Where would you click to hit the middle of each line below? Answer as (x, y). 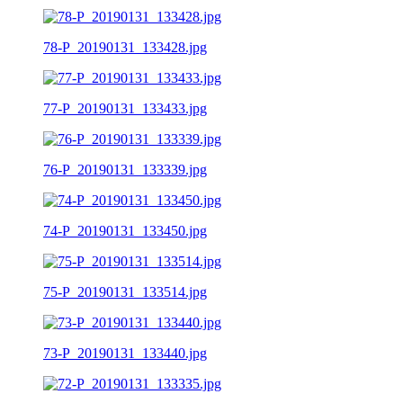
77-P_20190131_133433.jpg (125, 108)
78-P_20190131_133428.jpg (125, 47)
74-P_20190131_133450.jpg (125, 230)
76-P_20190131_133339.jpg (125, 169)
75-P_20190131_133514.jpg (125, 291)
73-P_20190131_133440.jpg (125, 353)
